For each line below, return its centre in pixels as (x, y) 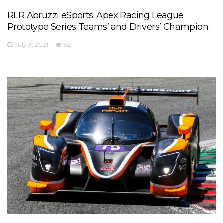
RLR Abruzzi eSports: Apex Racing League (96, 15)
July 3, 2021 (32, 44)
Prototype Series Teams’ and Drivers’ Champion (108, 27)
